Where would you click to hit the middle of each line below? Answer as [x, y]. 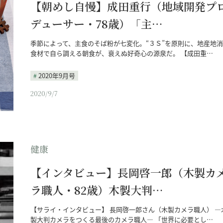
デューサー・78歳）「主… [96, 24]
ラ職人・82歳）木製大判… [97, 190]
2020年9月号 [56, 75]
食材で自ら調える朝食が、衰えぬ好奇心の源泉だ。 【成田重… [121, 53]
